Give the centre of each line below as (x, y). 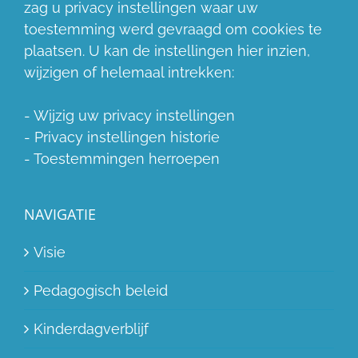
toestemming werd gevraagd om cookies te (173, 29)
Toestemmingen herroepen (127, 158)
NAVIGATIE (60, 214)
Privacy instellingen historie (127, 137)
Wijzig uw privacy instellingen (134, 115)
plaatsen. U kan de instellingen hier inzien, (167, 50)
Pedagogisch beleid (101, 290)
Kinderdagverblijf (91, 328)
